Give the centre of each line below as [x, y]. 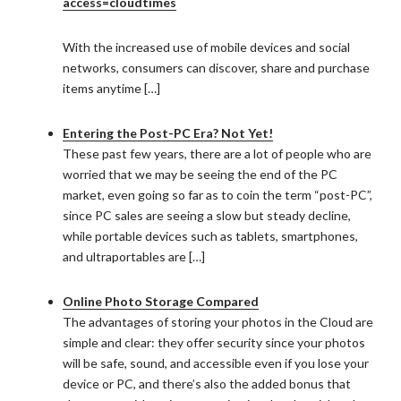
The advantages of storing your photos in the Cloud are [218, 322]
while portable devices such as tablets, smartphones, [210, 236]
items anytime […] [111, 88]
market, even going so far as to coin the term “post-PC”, [218, 195]
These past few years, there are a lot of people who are [217, 154]
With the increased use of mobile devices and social [206, 47]
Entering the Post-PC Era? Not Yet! [168, 133]
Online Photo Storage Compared [161, 301]
